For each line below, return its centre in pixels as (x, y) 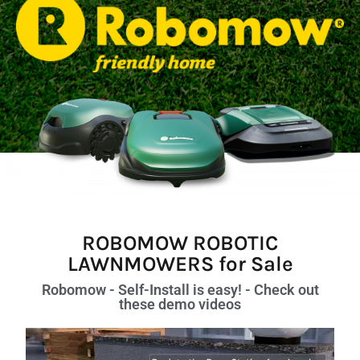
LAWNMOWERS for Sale (180, 264)
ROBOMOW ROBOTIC (180, 243)
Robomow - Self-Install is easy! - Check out (180, 289)
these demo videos (180, 304)
